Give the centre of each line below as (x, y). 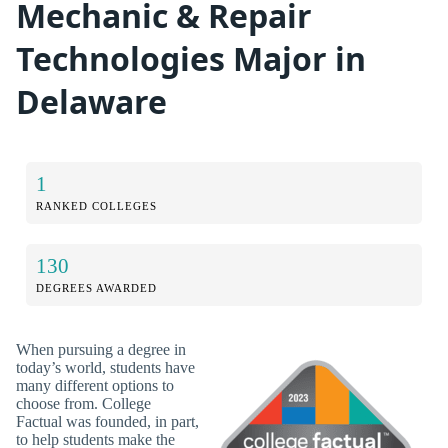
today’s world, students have (105, 367)
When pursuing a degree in (101, 349)
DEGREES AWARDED (96, 287)
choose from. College (83, 403)
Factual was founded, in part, (107, 421)
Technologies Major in (191, 59)
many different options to (95, 385)
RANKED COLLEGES (96, 205)
